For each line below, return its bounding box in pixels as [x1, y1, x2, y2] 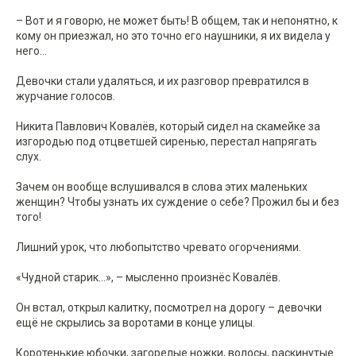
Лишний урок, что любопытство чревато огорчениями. [16, 241, 301, 254]
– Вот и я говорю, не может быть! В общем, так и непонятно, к [16, 14, 338, 28]
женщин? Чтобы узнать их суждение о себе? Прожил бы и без [16, 195, 339, 209]
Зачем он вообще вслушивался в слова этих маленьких [16, 180, 308, 194]
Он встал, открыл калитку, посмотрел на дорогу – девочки [16, 301, 322, 315]
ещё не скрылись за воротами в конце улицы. [16, 316, 255, 330]
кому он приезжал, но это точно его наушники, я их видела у [16, 29, 331, 43]
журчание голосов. [16, 90, 115, 103]
